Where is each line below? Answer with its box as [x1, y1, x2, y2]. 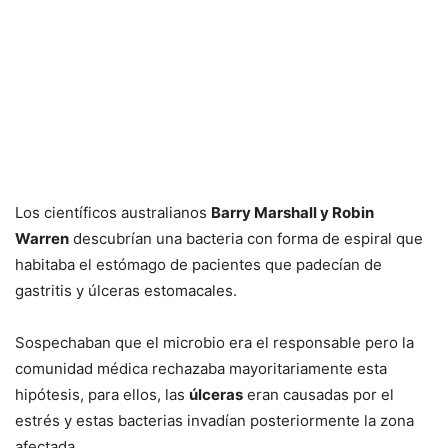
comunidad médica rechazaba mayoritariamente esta [15, 359, 387, 379]
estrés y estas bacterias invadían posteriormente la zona [15, 411, 414, 431]
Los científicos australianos [15, 203, 211, 223]
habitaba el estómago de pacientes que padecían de [15, 255, 382, 275]
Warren [15, 229, 69, 249]
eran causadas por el [243, 385, 394, 405]
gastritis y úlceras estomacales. [15, 281, 237, 301]
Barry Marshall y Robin [211, 203, 374, 223]
